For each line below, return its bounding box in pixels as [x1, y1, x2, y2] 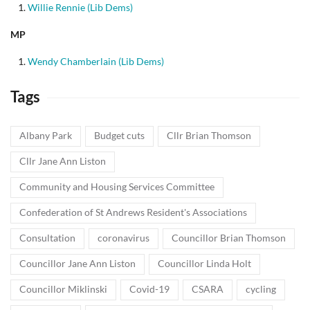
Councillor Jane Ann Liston [19, 257, 136, 269]
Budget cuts [94, 129, 145, 141]
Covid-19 [129, 283, 170, 295]
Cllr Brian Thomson [167, 129, 251, 141]
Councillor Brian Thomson [172, 232, 286, 244]
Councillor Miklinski [19, 283, 107, 295]
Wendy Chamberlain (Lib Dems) [28, 55, 164, 67]
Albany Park [19, 129, 72, 141]
